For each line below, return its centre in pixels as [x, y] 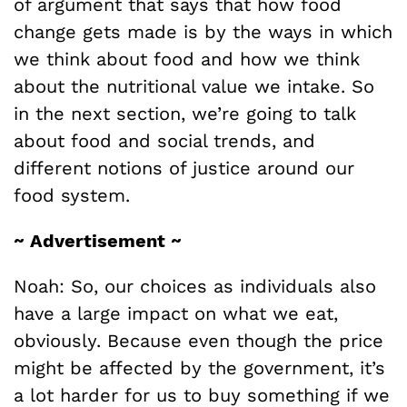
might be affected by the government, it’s [199, 368]
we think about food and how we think [187, 59]
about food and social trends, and [164, 141]
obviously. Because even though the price [199, 341]
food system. [72, 195]
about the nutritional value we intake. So [194, 86]
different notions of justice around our [184, 168]
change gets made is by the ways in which [203, 32]
